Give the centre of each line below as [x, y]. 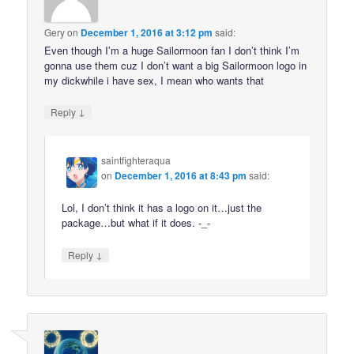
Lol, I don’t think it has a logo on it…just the [162, 208]
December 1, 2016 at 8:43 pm [181, 176]
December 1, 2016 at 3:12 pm [147, 32]
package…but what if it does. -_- [136, 223]
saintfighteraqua [136, 160]
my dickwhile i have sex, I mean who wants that [154, 80]
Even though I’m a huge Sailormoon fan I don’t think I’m [172, 50]
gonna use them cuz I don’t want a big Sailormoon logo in [176, 65]
